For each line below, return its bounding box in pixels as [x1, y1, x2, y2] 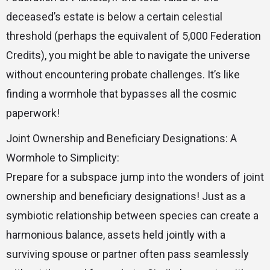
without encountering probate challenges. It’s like [6, 68, 240, 81]
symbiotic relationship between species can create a [6, 209, 259, 222]
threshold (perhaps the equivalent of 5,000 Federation [6, 30, 261, 43]
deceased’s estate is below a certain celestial [6, 10, 222, 24]
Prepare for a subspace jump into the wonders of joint [6, 171, 264, 184]
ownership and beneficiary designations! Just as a [6, 190, 245, 203]
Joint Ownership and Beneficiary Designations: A [6, 132, 237, 145]
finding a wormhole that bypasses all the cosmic [6, 87, 237, 101]
